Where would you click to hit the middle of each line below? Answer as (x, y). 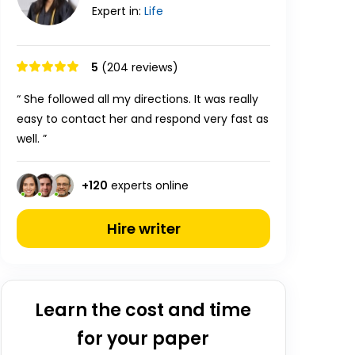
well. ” (32, 139)
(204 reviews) (140, 67)
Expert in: (118, 11)
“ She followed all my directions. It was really (137, 99)
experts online (148, 185)
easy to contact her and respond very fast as (143, 119)
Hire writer (143, 229)
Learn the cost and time (143, 310)
